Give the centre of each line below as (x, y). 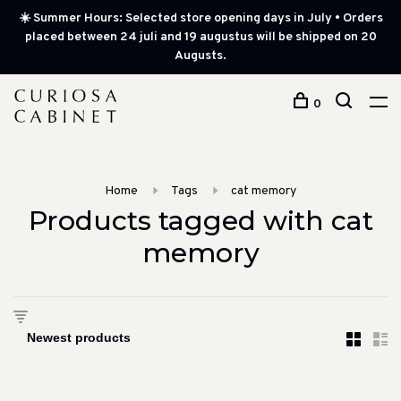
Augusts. (200, 56)
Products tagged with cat (200, 221)
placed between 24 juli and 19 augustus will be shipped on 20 (200, 37)
